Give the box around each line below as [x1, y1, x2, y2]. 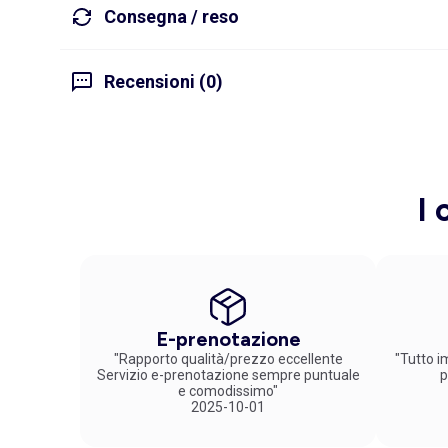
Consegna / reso [104, 6, 239, 28]
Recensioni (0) [104, 71, 223, 93]
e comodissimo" [178, 382, 278, 399]
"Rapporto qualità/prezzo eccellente [113, 350, 343, 367]
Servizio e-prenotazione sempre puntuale [96, 366, 360, 383]
